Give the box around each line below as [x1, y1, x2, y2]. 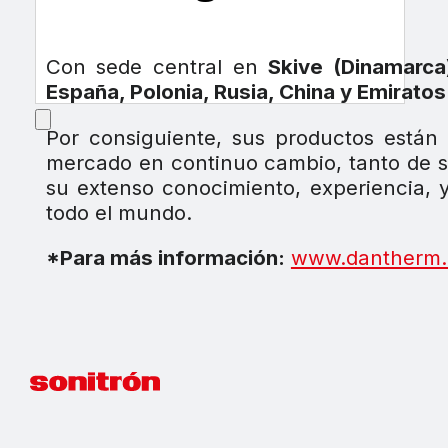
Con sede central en [45, 54, 269, 80]
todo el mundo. [45, 199, 192, 225]
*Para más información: [45, 245, 285, 271]
